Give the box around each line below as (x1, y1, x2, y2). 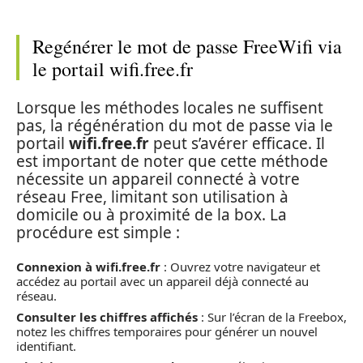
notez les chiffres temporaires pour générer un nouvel (16, 322, 318, 340)
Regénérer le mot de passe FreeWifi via (32, 33, 342, 59)
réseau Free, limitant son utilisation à (16, 186, 288, 207)
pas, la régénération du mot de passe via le (16, 114, 333, 136)
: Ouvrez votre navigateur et (160, 258, 320, 275)
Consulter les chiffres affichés (16, 308, 198, 325)
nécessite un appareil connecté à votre (16, 168, 300, 190)
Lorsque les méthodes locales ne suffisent (16, 96, 323, 118)
